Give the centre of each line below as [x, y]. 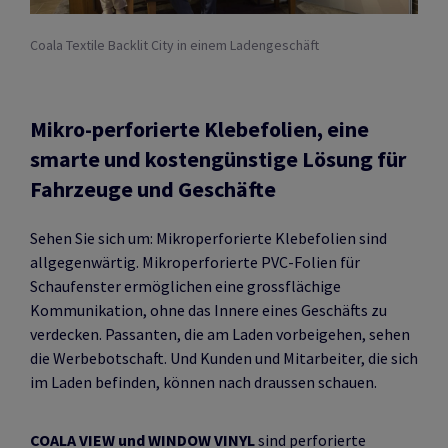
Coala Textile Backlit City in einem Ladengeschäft [174, 44]
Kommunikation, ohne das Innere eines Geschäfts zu [208, 309]
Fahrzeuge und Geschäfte [153, 188]
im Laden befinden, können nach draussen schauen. [203, 381]
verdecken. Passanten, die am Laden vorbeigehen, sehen [220, 333]
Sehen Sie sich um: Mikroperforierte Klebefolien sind [208, 237]
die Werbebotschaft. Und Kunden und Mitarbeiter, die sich [224, 357]
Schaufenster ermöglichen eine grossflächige [185, 285]
